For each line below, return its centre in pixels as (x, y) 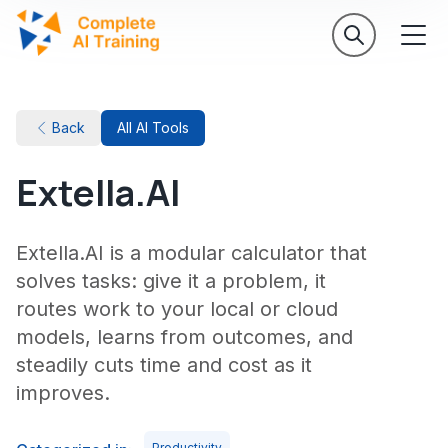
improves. (63, 393)
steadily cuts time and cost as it (164, 365)
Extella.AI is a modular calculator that (191, 253)
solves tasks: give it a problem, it (171, 281)
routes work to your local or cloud (177, 309)
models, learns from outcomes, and (184, 337)
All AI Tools (153, 127)
